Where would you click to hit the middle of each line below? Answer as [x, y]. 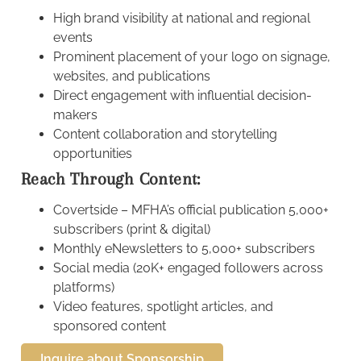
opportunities [93, 153]
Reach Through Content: [111, 178]
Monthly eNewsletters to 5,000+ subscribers [184, 248]
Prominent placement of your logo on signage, [192, 56]
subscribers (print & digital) [132, 229]
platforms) [84, 287]
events [73, 37]
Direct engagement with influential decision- [183, 95]
